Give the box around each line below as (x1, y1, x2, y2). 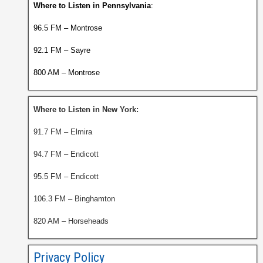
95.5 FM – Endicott (33, 172, 99, 181)
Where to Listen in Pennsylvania (33, 1, 151, 10)
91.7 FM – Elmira (33, 127, 92, 136)
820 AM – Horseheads (33, 217, 109, 225)
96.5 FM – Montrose (33, 23, 102, 32)
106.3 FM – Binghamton (33, 194, 115, 203)
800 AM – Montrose (33, 68, 100, 77)
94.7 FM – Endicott (33, 150, 99, 159)
